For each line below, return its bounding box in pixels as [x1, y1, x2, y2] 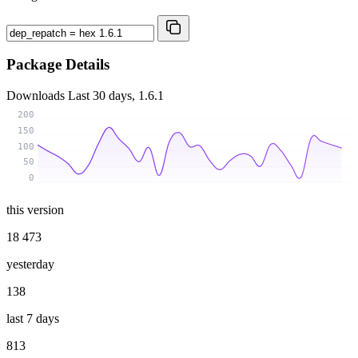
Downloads [6, 89, 68, 103]
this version [6, 202, 64, 217]
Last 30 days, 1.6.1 [68, 89, 164, 103]
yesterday [6, 257, 54, 271]
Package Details [6, 56, 109, 74]
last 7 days [6, 311, 59, 325]
